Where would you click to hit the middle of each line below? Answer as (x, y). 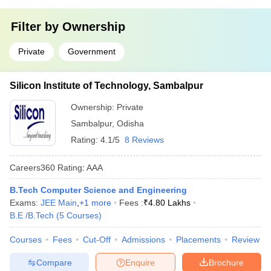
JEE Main (59, 203)
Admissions (143, 240)
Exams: (25, 203)
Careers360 (32, 167)
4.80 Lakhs (169, 203)
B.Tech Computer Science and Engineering (98, 190)
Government (92, 51)
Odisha (130, 123)
